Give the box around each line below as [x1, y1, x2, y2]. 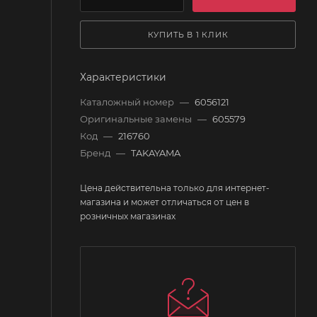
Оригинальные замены [80, 113, 194, 125]
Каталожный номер [80, 96, 176, 108]
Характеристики [80, 70, 166, 83]
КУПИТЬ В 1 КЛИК [147, 29, 229, 40]
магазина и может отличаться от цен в [80, 196, 249, 207]
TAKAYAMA [131, 146, 180, 158]
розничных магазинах [80, 210, 175, 221]
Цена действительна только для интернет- [80, 182, 270, 193]
